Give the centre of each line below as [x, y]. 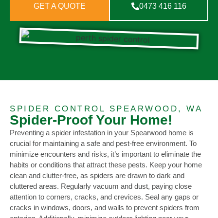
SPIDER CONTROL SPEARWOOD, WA [106, 109]
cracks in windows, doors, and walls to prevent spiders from [105, 208]
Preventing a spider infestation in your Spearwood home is [102, 133]
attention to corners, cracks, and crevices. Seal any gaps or [104, 197]
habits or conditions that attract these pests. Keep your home [106, 165]
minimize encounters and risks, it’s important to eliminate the [105, 154]
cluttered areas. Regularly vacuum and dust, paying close [101, 186]
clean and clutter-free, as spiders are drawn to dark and [97, 176]
